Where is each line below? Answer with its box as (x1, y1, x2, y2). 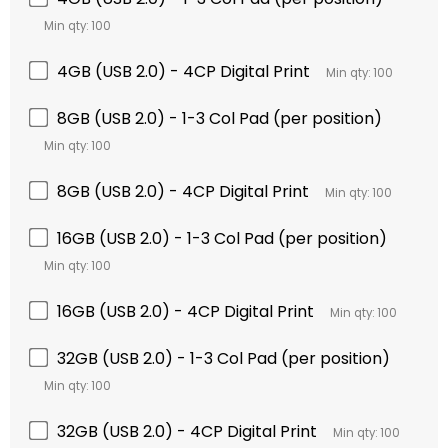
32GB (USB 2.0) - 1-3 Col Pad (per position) (57, 347, 390, 371)
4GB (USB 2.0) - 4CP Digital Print (57, 60, 310, 84)
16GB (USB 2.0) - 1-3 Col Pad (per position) (57, 227, 387, 251)
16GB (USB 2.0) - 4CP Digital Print (57, 300, 314, 324)
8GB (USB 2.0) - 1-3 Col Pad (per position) (57, 107, 382, 131)
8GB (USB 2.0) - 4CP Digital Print (57, 180, 309, 204)
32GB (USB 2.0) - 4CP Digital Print (57, 420, 317, 444)
